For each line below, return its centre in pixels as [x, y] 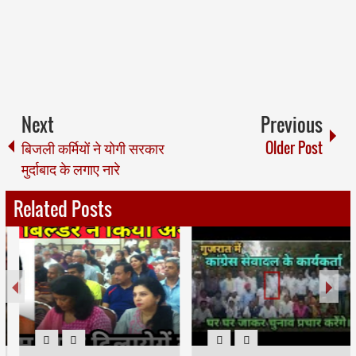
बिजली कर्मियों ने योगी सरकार [93, 148]
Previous [292, 125]
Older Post [294, 148]
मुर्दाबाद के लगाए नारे [70, 169]
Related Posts [62, 209]
